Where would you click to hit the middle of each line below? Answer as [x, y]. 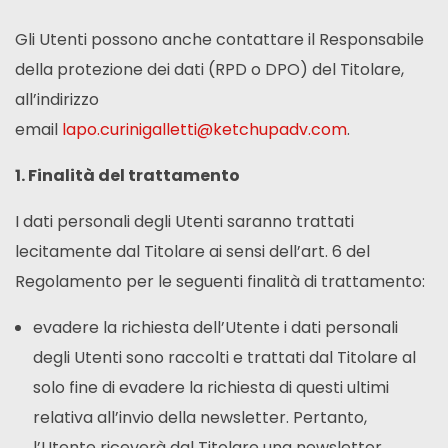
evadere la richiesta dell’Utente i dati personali [215, 328]
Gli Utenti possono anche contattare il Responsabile [219, 40]
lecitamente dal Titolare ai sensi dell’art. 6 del [192, 252]
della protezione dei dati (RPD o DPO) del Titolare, [209, 70]
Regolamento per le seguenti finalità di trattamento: [220, 282]
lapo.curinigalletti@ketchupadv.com [204, 130]
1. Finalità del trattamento [127, 176]
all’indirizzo [57, 100]
